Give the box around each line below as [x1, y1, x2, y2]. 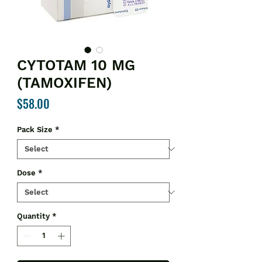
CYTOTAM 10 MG [17, 56, 135, 74]
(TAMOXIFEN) [17, 74, 112, 91]
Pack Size [17, 125, 53, 134]
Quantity [17, 211, 50, 220]
